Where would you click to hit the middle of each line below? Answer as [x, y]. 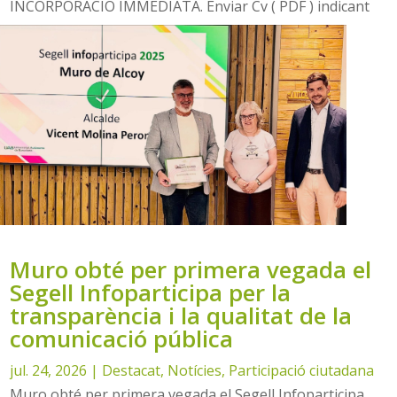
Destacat [132, 370]
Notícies [195, 370]
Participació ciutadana [302, 370]
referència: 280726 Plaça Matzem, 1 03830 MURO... [176, 31]
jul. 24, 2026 [49, 370]
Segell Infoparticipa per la [151, 292]
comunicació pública [122, 338]
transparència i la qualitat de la [181, 315]
